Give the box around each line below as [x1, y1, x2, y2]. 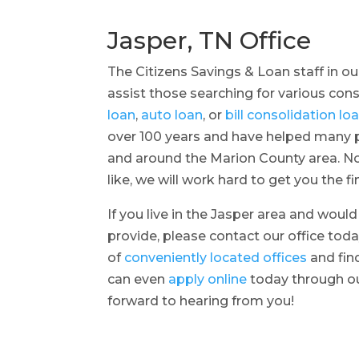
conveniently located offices [124, 250, 308, 266]
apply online [168, 272, 248, 288]
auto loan [141, 107, 204, 123]
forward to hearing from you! [107, 293, 295, 309]
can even [107, 272, 166, 288]
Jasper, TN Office [107, 26, 312, 56]
